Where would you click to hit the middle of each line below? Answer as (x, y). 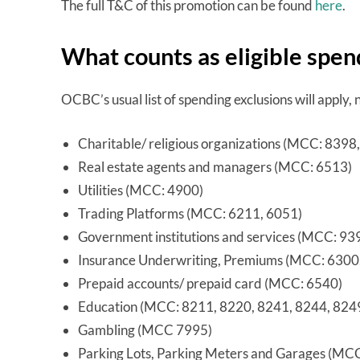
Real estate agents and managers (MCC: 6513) (215, 167)
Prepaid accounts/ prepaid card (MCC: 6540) (210, 284)
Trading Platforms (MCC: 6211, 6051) (190, 214)
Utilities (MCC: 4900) (141, 190)
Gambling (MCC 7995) (145, 330)
